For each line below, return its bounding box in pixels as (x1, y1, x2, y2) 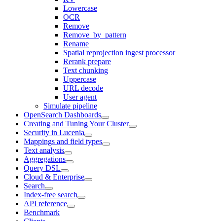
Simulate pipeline (43, 101, 97, 110)
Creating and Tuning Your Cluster (24, 119, 129, 128)
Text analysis (24, 146, 64, 154)
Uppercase (63, 74, 96, 83)
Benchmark (24, 208, 60, 217)
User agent (63, 92, 97, 101)
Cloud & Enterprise (24, 172, 84, 181)
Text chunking (63, 66, 108, 74)
